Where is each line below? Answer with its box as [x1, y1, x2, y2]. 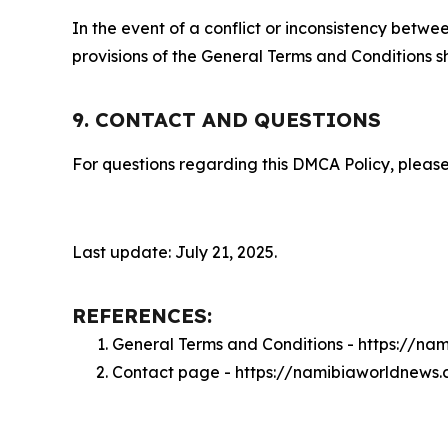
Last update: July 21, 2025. [72, 242, 277, 262]
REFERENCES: [72, 303, 212, 328]
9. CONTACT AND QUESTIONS [72, 107, 381, 132]
